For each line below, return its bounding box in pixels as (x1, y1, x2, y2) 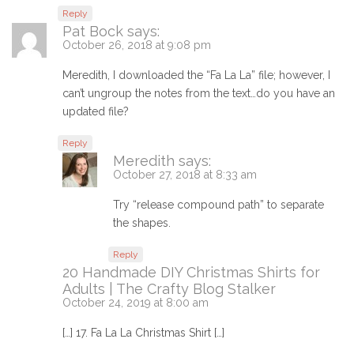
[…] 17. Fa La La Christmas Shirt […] (62, 326, 224, 340)
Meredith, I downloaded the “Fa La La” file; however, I (62, 69, 330, 82)
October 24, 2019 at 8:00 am (62, 296, 209, 310)
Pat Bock (62, 23, 123, 40)
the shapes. (113, 217, 171, 230)
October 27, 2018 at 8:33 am (113, 168, 257, 182)
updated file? (62, 105, 129, 119)
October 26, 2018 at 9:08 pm (62, 39, 211, 52)
